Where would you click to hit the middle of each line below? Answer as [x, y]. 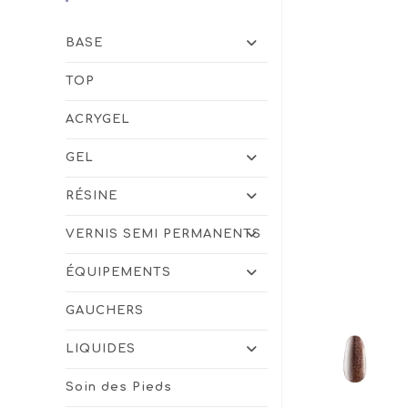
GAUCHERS [105, 311]
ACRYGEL [98, 119]
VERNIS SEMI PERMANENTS [164, 234]
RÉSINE [92, 196]
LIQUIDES [101, 349]
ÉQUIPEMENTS [119, 272]
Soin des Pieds [119, 387]
